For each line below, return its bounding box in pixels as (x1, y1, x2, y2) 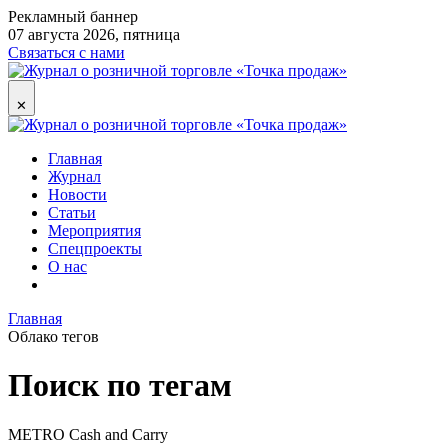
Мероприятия (48, 222, 141, 239)
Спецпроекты (48, 240, 142, 257)
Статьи (48, 204, 96, 221)
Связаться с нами (8, 44, 125, 61)
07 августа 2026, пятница (8, 26, 180, 43)
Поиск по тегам (8, 367, 232, 404)
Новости (48, 186, 107, 203)
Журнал (48, 168, 101, 185)
